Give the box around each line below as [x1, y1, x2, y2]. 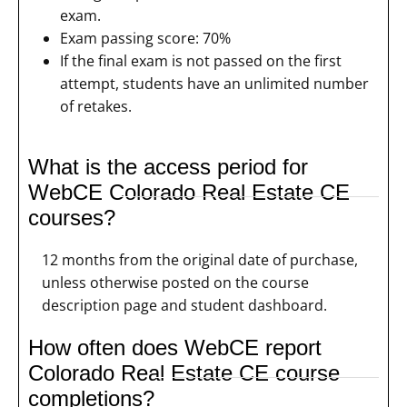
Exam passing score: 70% [60, 28, 231, 49]
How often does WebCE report [28, 334, 322, 360]
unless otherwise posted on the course [42, 272, 309, 293]
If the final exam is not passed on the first [60, 51, 342, 72]
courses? [28, 205, 115, 231]
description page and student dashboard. [42, 294, 327, 315]
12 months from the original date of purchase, [42, 249, 358, 270]
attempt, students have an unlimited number [60, 74, 369, 94]
